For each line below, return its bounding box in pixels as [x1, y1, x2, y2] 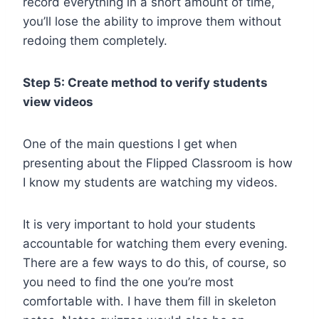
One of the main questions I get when [23, 136, 237, 151]
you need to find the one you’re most [23, 274, 234, 289]
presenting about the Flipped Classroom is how [23, 155, 293, 170]
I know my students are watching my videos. [23, 174, 278, 189]
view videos [23, 94, 93, 109]
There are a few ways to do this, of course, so [23, 255, 286, 270]
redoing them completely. [23, 33, 167, 48]
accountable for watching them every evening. [23, 236, 288, 251]
